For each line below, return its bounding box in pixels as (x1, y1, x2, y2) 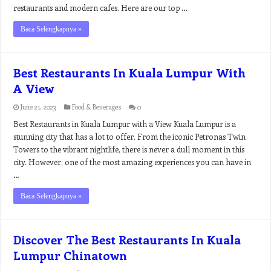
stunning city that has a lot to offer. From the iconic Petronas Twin (13, 131, 246, 142)
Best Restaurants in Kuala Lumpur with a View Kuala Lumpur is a (13, 119, 237, 129)
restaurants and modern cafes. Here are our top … (13, 2, 188, 13)
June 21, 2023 (21, 102, 57, 111)
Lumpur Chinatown (13, 247, 128, 263)
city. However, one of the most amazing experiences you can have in (13, 157, 252, 167)
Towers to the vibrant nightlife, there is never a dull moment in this (13, 144, 245, 154)
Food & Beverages (72, 102, 122, 111)
